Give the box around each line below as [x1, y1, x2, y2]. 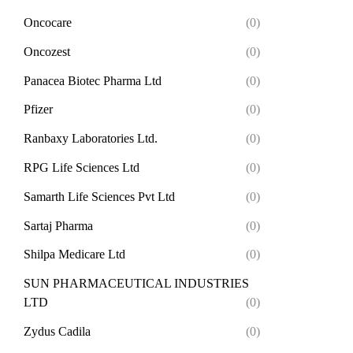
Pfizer [24, 102, 53, 117]
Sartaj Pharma [24, 218, 93, 232]
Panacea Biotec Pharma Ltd [24, 73, 162, 87]
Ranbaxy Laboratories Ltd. [24, 132, 158, 146]
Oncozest [24, 44, 70, 58]
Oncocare [24, 16, 72, 30]
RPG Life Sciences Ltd [24, 161, 139, 175]
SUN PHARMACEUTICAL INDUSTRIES [24, 277, 249, 291]
